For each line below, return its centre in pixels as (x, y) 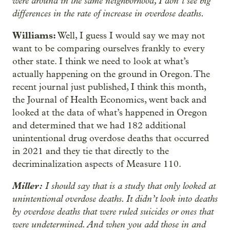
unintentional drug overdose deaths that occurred (111, 138)
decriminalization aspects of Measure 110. (97, 164)
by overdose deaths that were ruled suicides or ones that (113, 212)
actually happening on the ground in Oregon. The (111, 74)
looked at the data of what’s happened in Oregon (110, 113)
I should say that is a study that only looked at (129, 186)
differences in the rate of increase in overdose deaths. (108, 13)
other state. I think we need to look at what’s (101, 61)
